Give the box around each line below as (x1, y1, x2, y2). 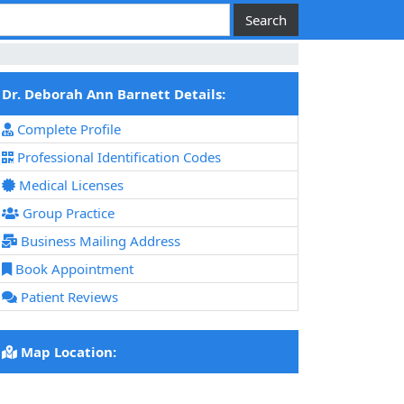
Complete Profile (14, 120, 121, 139)
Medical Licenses (15, 176, 124, 195)
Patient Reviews (17, 288, 118, 307)
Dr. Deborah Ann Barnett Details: (2, 85, 225, 104)
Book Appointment (12, 260, 133, 279)
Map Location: (17, 343, 116, 362)
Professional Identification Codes (14, 148, 221, 167)
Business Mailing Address (17, 232, 180, 251)
